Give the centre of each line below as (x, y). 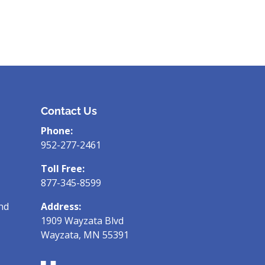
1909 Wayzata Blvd (82, 220)
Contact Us (69, 111)
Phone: (56, 130)
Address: (61, 206)
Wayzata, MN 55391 (85, 235)
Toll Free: (62, 168)
